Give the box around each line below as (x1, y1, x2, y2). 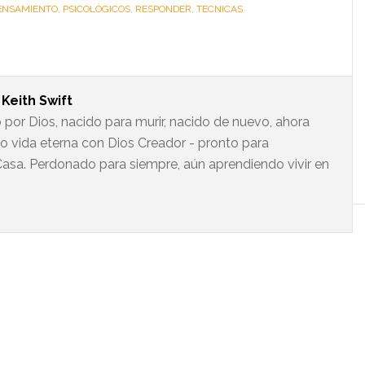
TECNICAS (196, 3, 243, 15)
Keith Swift (2, 93, 73, 108)
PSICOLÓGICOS (63, 3, 130, 15)
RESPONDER (135, 3, 191, 15)
